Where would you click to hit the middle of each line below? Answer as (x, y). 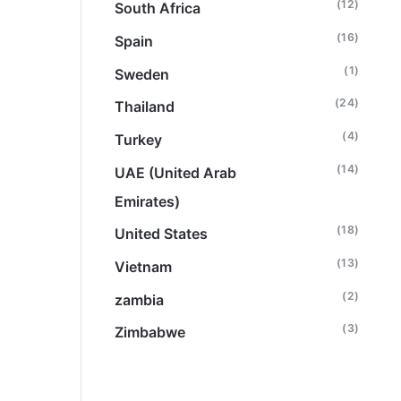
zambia (140, 299)
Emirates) (148, 201)
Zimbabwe (150, 333)
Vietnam (144, 267)
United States (162, 234)
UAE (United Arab (176, 172)
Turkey (139, 140)
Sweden (142, 74)
